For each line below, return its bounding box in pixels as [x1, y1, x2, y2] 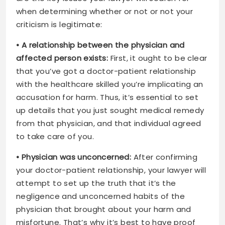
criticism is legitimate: [16, 19, 102, 30]
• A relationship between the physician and [16, 39, 185, 50]
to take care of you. [16, 131, 94, 142]
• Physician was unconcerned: [16, 151, 132, 162]
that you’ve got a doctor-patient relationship [16, 65, 196, 76]
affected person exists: [16, 52, 108, 63]
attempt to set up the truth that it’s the [16, 177, 176, 188]
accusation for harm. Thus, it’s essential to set [16, 91, 199, 102]
